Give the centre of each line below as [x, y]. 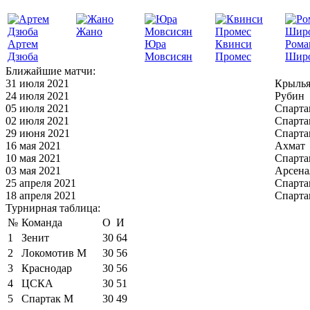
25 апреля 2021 [41, 183]
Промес [233, 56]
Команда [42, 222]
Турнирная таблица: [53, 208]
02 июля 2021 [37, 120]
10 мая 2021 [33, 158]
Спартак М [47, 298]
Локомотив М [54, 253]
